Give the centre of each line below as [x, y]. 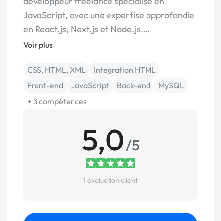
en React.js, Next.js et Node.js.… [87, 29]
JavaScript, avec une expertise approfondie [109, 15]
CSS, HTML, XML [56, 70]
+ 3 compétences [57, 101]
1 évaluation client [110, 180]
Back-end [134, 85]
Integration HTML [125, 70]
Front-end [45, 85]
